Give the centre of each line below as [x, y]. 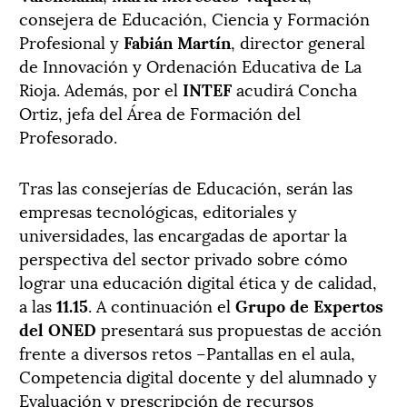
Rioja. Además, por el [101, 89]
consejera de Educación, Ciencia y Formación [194, 18]
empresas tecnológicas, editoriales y [158, 211]
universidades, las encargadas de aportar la [183, 234]
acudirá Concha [294, 89]
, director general [298, 42]
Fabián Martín [177, 42]
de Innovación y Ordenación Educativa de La [190, 65]
